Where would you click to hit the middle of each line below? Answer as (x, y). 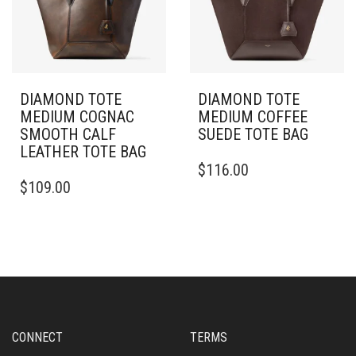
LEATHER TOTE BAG (83, 152)
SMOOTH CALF (68, 134)
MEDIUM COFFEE (253, 117)
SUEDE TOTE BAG (253, 134)
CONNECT (37, 337)
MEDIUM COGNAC (77, 117)
